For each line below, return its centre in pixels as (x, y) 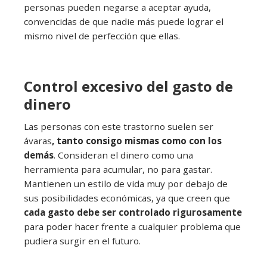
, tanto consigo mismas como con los (137, 141)
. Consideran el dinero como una (123, 155)
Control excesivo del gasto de (128, 86)
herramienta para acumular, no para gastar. (118, 170)
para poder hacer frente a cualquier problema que (132, 227)
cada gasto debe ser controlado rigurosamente (133, 212)
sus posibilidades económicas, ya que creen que (127, 198)
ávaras (38, 141)
